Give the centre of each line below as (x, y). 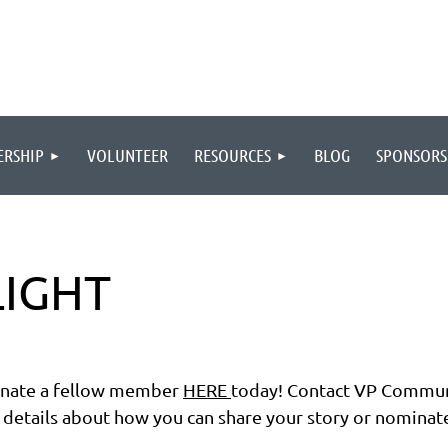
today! (259, 389)
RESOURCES (232, 155)
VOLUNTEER (127, 155)
